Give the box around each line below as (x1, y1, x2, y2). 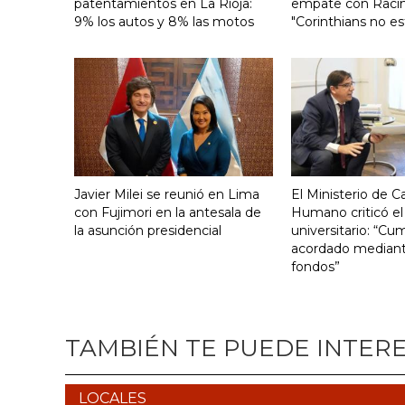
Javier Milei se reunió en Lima (74, 185, 259, 202)
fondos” (291, 258, 340, 275)
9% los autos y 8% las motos (74, 13, 254, 30)
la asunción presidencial (74, 221, 221, 239)
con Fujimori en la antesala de (74, 203, 261, 221)
